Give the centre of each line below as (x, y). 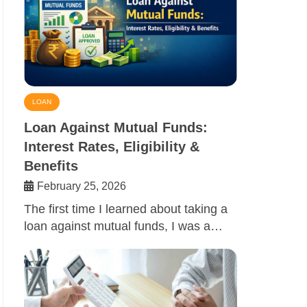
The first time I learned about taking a (126, 209)
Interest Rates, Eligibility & (112, 146)
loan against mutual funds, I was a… (123, 226)
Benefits (51, 165)
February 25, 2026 (82, 186)
